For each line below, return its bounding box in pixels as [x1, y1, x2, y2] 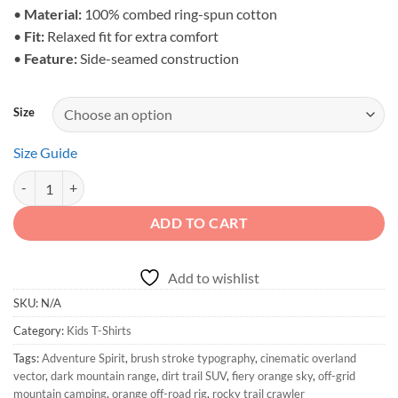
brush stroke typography [131, 350, 255, 365]
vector [13, 368, 45, 383]
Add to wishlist [168, 268, 259, 286]
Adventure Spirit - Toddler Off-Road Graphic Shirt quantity [12, 171, 338, 187]
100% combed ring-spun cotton [82, 5, 277, 23]
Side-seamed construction [77, 50, 239, 68]
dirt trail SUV [162, 368, 227, 383]
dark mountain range [51, 368, 156, 383]
